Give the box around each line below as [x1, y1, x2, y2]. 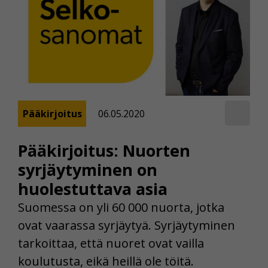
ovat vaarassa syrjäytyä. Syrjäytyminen [18, 217, 235, 233]
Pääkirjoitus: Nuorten [18, 139, 190, 162]
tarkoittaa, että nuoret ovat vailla [18, 234, 204, 251]
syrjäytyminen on [18, 158, 157, 181]
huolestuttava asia [18, 177, 167, 200]
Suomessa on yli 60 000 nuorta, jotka [18, 199, 224, 215]
